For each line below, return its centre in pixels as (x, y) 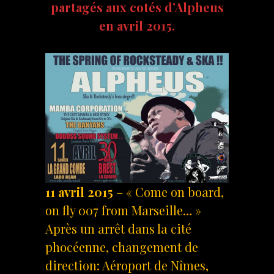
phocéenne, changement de (122, 246)
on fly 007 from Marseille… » (123, 210)
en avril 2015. (137, 25)
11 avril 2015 (81, 191)
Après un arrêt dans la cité (118, 228)
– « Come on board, (170, 191)
